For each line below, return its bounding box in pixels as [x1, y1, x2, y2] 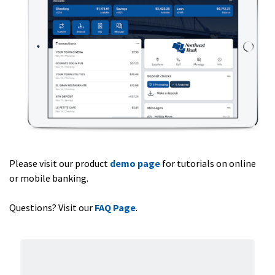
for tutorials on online [160, 157, 256, 169]
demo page [110, 157, 160, 169]
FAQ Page [95, 201, 136, 214]
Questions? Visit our [9, 201, 95, 214]
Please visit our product [9, 157, 110, 169]
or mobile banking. [9, 172, 88, 184]
